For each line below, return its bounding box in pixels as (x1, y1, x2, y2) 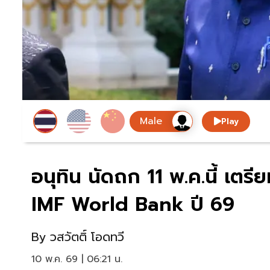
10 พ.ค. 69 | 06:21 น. (31, 252, 122, 267)
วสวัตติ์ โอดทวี (50, 228, 124, 246)
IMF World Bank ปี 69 (31, 190, 234, 220)
